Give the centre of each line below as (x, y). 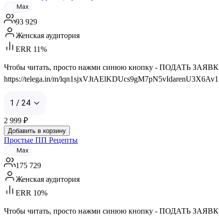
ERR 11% (31, 49)
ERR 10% (32, 193)
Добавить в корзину (37, 131)
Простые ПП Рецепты (41, 140)
